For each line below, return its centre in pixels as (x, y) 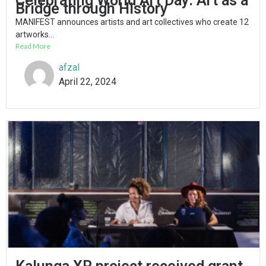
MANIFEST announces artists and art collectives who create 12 (132, 22)
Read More (33, 46)
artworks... (35, 35)
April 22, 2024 (88, 82)
